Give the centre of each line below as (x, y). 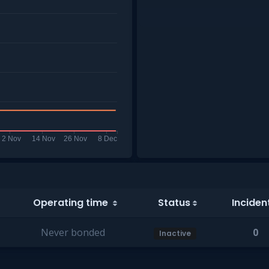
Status (174, 203)
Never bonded (73, 232)
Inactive (175, 233)
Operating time (72, 203)
